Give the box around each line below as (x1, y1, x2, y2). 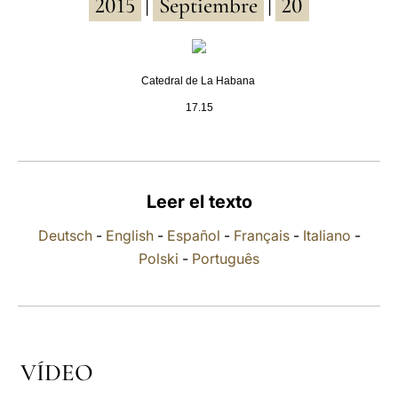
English (105, 227, 154, 244)
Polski (139, 250, 179, 267)
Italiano (302, 227, 351, 244)
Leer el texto (146, 191, 252, 212)
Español (166, 227, 220, 244)
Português (192, 250, 259, 267)
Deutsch (37, 227, 92, 244)
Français (233, 227, 290, 244)
